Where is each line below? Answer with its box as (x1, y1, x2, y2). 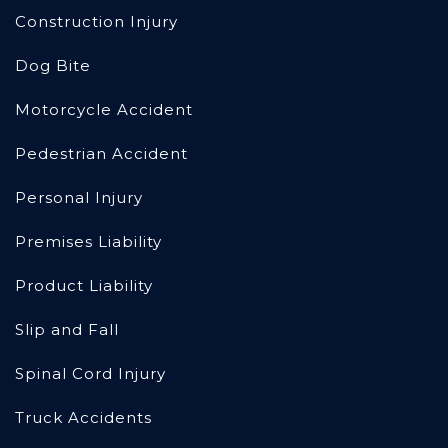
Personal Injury (15, 188, 143, 208)
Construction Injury (15, 12, 178, 32)
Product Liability (15, 276, 153, 296)
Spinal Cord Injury (15, 364, 166, 384)
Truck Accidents (15, 408, 152, 428)
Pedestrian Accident (15, 144, 188, 164)
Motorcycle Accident (15, 100, 193, 120)
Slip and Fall (15, 320, 119, 340)
